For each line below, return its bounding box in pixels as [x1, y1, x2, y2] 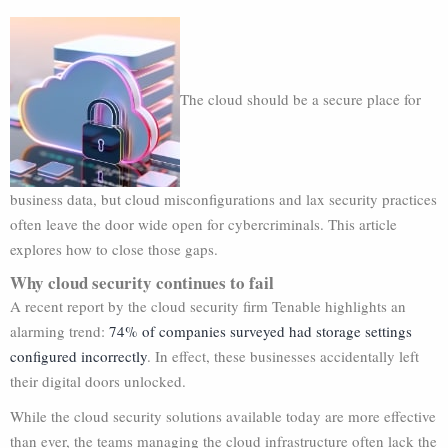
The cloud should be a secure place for [180, 89, 421, 110]
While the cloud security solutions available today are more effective [10, 406, 436, 426]
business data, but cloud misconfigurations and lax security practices [10, 189, 437, 209]
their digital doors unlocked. [10, 371, 186, 391]
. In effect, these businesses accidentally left [147, 346, 419, 366]
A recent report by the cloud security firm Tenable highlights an [10, 296, 406, 316]
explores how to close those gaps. [10, 239, 218, 259]
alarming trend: [10, 321, 109, 341]
